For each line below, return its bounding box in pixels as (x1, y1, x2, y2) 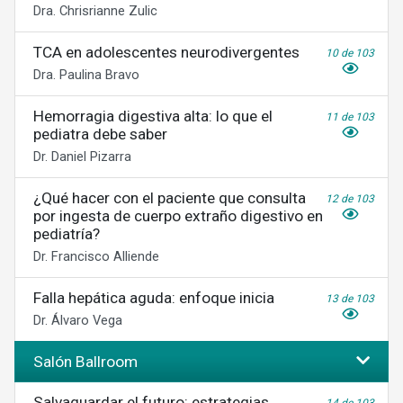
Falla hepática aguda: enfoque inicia (33, 289, 274, 307)
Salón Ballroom (33, 353, 138, 371)
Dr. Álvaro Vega (33, 312, 122, 328)
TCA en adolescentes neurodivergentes (33, 43, 300, 61)
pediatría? (33, 225, 100, 243)
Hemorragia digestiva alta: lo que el (33, 107, 273, 125)
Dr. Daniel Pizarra (33, 148, 131, 165)
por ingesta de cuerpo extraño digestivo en (33, 207, 323, 225)
